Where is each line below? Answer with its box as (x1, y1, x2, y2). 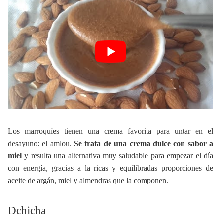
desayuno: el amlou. (8, 139, 74, 147)
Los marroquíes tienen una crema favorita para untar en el (8, 126, 213, 135)
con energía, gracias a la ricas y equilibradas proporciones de (8, 163, 213, 172)
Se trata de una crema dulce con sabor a (74, 139, 214, 147)
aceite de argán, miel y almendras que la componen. (8, 176, 170, 184)
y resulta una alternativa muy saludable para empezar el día (22, 151, 213, 160)
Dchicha (8, 204, 46, 217)
